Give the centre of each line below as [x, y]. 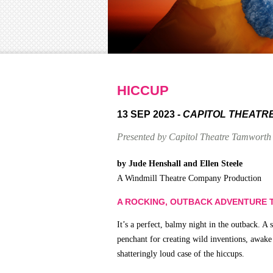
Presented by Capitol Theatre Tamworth [194, 137]
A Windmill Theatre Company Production [189, 179]
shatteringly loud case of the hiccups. [181, 254]
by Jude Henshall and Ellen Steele [180, 164]
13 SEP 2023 [147, 114]
